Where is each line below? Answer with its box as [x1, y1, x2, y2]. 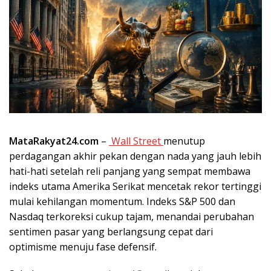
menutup [163, 134, 205, 148]
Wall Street [109, 134, 163, 148]
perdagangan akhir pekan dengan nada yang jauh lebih [9, 149, 261, 163]
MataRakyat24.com [9, 134, 99, 148]
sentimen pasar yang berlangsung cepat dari [9, 224, 213, 238]
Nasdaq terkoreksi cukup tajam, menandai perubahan [9, 209, 254, 223]
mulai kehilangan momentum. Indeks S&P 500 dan [9, 194, 235, 208]
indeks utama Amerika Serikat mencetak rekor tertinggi [9, 179, 261, 193]
